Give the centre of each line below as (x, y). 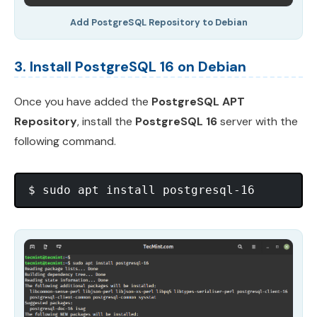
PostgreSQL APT (198, 102)
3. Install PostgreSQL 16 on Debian (130, 67)
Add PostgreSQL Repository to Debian (158, 23)
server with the (258, 122)
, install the (106, 122)
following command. (65, 142)
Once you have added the (83, 102)
